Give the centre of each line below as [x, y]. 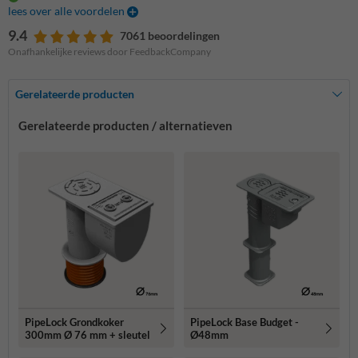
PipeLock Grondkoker [74, 322]
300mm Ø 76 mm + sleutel [88, 335]
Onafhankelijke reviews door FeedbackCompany [109, 52]
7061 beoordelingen [170, 36]
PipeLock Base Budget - [245, 322]
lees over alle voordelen [68, 11]
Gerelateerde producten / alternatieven [125, 126]
